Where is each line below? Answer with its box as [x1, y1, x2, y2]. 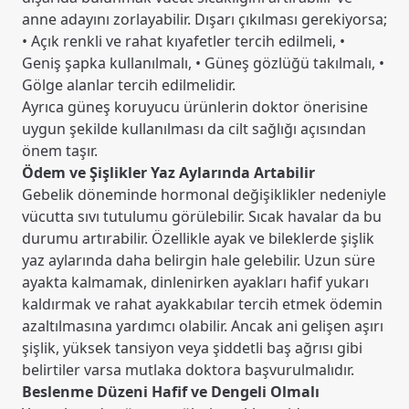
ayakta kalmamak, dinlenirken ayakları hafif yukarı [22, 272, 369, 293]
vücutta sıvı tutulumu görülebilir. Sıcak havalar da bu [22, 206, 382, 227]
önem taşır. [22, 141, 98, 162]
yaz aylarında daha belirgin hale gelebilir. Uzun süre [22, 250, 375, 271]
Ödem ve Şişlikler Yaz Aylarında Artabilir [22, 163, 315, 184]
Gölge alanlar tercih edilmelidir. [22, 75, 236, 96]
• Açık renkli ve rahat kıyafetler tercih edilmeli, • [22, 31, 345, 52]
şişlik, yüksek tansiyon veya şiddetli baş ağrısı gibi [22, 338, 362, 359]
